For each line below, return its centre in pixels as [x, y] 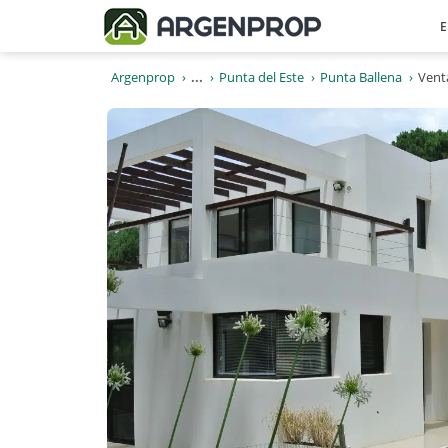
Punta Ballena [361, 77]
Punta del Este [261, 77]
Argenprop [143, 77]
